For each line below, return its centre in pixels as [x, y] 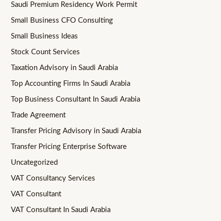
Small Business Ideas [45, 37]
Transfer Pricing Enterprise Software [69, 147]
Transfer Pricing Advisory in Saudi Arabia [76, 131]
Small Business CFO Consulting [62, 21]
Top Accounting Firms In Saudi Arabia [71, 84]
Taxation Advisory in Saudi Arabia [65, 68]
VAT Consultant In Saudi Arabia [61, 210]
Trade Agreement [38, 115]
